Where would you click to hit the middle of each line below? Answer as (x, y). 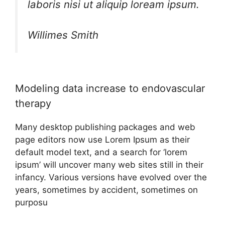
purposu (31, 202)
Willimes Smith (63, 35)
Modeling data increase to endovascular (110, 88)
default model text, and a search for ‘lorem (101, 152)
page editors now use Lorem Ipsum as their (102, 139)
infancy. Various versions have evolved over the (111, 177)
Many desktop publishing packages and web (105, 127)
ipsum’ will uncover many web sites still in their (109, 164)
